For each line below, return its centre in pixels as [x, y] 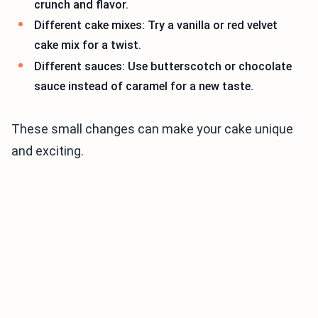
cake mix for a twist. [88, 45]
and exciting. [48, 150]
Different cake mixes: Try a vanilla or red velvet [156, 26]
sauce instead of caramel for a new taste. [144, 86]
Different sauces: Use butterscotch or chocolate [163, 66]
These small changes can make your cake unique [152, 128]
